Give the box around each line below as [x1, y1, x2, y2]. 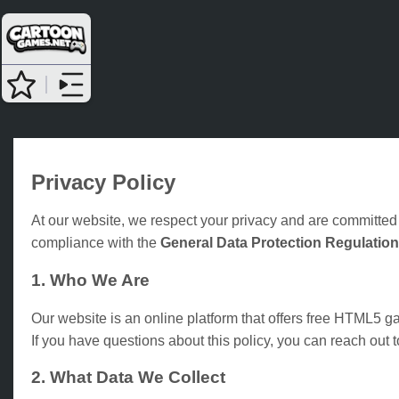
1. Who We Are [31, 270, 150, 289]
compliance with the [31, 235, 160, 251]
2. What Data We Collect [31, 368, 225, 387]
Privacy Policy [31, 170, 175, 195]
